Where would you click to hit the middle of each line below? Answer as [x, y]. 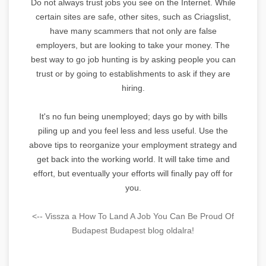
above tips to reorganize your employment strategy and [133, 145]
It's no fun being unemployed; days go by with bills [133, 116]
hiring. [133, 88]
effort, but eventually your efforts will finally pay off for [133, 173]
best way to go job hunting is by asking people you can [133, 59]
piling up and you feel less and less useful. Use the [133, 130]
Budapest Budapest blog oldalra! [133, 230]
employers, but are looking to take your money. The [133, 45]
